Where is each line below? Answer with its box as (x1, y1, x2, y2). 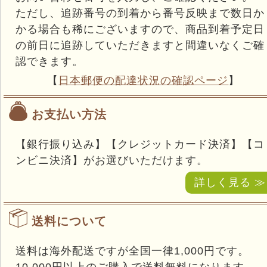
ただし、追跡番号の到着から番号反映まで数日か (15, 7, 265, 20)
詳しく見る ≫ (194, 176, 266, 189)
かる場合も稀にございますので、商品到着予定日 (15, 23, 265, 36)
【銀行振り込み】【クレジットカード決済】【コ (15, 138, 265, 151)
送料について (32, 215, 107, 228)
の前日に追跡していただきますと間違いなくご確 (15, 39, 265, 52)
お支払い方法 (32, 108, 107, 122)
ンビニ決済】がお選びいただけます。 (15, 154, 208, 167)
